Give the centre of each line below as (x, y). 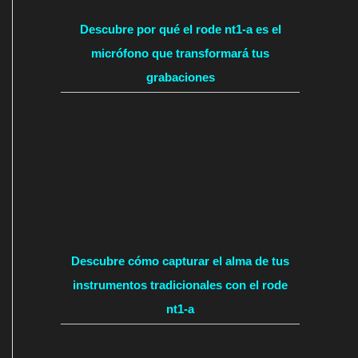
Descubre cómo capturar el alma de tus (180, 261)
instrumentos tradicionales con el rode (180, 285)
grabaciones (180, 78)
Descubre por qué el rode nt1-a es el (180, 30)
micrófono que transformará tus (180, 54)
